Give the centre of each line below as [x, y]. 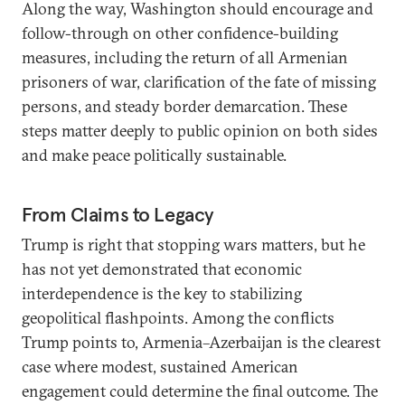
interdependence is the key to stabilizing [162, 293]
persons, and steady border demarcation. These [184, 106]
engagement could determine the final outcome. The [200, 391]
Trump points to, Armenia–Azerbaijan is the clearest [201, 342]
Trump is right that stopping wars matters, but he [193, 245]
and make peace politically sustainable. [154, 155]
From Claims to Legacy [118, 214]
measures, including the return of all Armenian [185, 57]
